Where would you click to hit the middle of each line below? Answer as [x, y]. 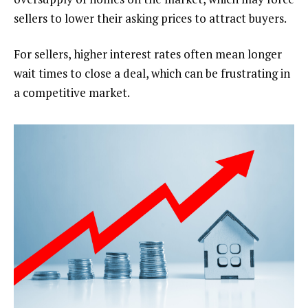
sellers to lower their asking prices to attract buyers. [150, 18]
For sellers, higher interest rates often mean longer [148, 54]
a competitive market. [72, 92]
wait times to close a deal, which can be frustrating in [152, 73]
